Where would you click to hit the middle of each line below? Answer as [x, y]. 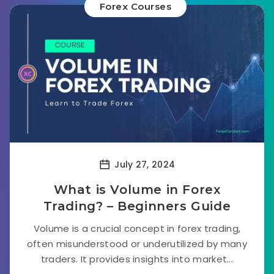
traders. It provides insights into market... [137, 259]
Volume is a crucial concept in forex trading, [137, 228]
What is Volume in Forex [137, 190]
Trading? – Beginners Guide [137, 206]
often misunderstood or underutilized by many [137, 244]
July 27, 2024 [144, 164]
